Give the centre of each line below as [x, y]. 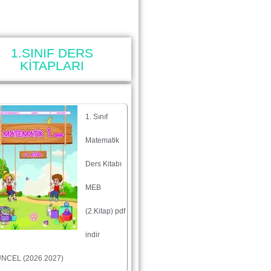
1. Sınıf [97, 117]
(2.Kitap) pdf [106, 211]
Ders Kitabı [104, 164]
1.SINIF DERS [52, 53]
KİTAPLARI [52, 66]
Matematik [103, 140]
